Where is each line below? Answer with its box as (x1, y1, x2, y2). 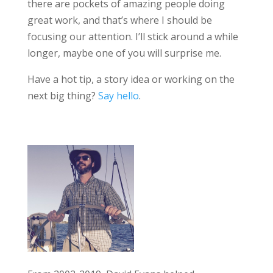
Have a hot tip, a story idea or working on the (27, 73, 235, 86)
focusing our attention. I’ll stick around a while (27, 30, 238, 43)
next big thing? (27, 89, 98, 102)
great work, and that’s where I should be (27, 13, 212, 27)
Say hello (97, 89, 139, 102)
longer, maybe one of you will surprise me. (27, 46, 221, 60)
